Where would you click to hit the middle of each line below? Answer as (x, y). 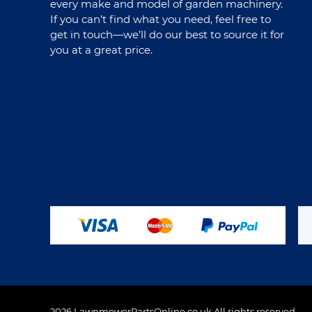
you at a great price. (101, 50)
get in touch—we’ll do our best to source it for (167, 35)
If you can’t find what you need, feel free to (161, 20)
